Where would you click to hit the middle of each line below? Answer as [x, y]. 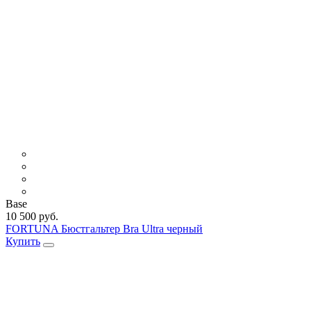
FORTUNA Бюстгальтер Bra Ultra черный [104, 228]
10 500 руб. [32, 216]
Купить [23, 241]
